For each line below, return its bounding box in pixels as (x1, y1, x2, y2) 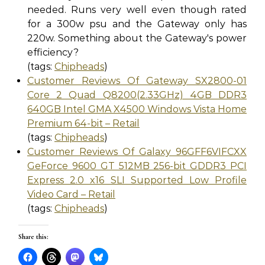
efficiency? (27, 47, 79, 58)
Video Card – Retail (27, 189, 115, 200)
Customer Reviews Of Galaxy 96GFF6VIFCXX (27, 146, 247, 157)
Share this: (18, 232, 49, 241)
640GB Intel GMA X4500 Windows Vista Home (27, 104, 247, 115)
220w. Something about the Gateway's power (27, 33, 247, 44)
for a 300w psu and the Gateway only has (27, 18, 247, 30)
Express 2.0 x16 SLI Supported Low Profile (27, 174, 247, 186)
